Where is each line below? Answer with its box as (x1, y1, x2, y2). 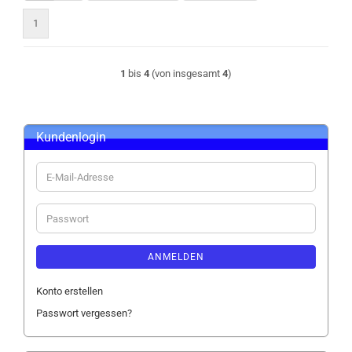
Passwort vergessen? (36, 307, 132, 319)
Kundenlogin (36, 130, 106, 145)
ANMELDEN (148, 251, 204, 262)
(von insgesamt (149, 68, 222, 79)
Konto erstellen (36, 285, 103, 297)
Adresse (46, 198, 82, 210)
